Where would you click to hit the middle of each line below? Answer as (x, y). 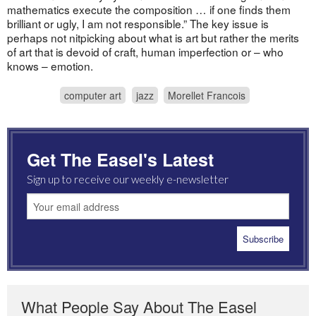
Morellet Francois (207, 96)
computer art (93, 96)
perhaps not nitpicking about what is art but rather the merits (153, 38)
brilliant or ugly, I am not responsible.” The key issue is (138, 24)
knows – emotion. (50, 66)
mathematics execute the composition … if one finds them (148, 10)
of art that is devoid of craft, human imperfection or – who (145, 52)
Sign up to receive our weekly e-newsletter (127, 180)
